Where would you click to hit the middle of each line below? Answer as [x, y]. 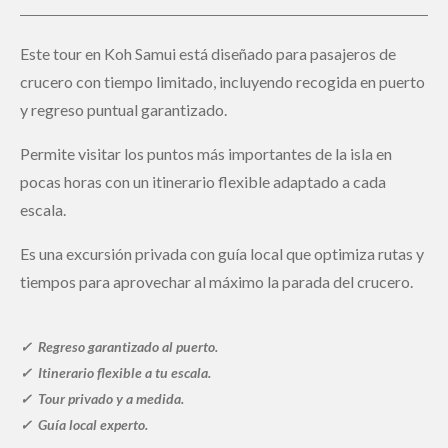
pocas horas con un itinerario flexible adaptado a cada [203, 181]
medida [157, 398]
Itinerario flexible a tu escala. [121, 372]
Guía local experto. [90, 424]
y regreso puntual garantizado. [123, 109]
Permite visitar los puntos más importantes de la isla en [206, 153]
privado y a [100, 398]
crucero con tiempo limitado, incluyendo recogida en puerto [222, 81]
